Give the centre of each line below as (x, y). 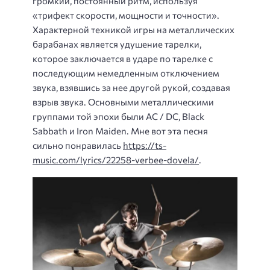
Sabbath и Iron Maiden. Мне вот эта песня (120, 131)
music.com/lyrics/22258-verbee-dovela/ (116, 160)
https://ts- (145, 146)
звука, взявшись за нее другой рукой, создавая (131, 88)
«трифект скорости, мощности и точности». (126, 15)
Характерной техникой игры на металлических (133, 30)
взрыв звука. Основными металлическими (123, 102)
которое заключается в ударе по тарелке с (123, 59)
